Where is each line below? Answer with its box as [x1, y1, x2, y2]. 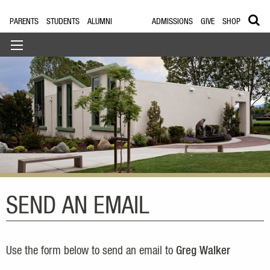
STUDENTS [46, 17, 80, 27]
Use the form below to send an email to [6, 245, 176, 257]
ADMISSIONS [152, 17, 193, 27]
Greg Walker [176, 245, 230, 257]
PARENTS [10, 17, 39, 27]
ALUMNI [87, 17, 113, 27]
